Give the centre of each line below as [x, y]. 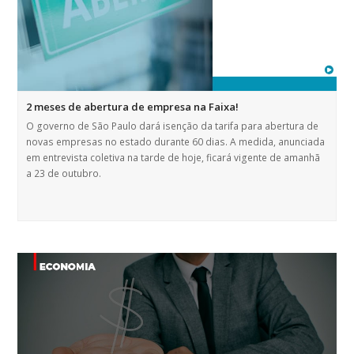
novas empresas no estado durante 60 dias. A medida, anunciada [176, 142]
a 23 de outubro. [64, 174]
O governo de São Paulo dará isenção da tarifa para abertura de [173, 126]
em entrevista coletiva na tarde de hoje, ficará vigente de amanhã [173, 158]
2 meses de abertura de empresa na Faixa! [133, 107]
